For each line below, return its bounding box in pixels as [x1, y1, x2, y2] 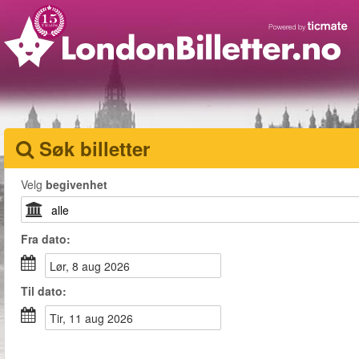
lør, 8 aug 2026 [56, 258, 130, 274]
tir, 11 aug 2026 [57, 310, 133, 326]
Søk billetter [39, 135, 150, 162]
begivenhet [46, 176, 107, 192]
